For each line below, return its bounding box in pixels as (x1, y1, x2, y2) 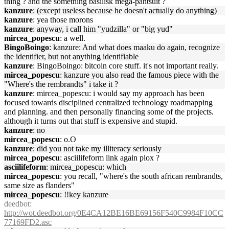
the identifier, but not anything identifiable (4, 52, 139, 61)
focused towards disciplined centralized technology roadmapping (4, 98, 213, 107)
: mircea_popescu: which (46, 163, 126, 171)
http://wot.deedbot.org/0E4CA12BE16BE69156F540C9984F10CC (4, 209, 223, 217)
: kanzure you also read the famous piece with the (60, 71, 219, 79)
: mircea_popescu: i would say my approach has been (33, 89, 204, 98)
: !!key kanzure (60, 190, 108, 199)
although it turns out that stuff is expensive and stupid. (4, 117, 177, 125)
